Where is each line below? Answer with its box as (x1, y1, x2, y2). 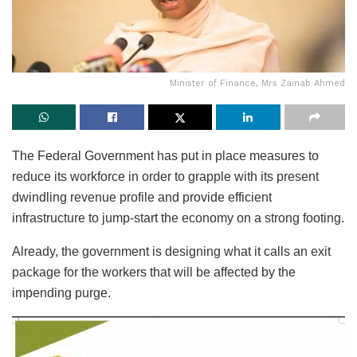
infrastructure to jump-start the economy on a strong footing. (12, 211, 344, 226)
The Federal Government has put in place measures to (12, 149, 319, 163)
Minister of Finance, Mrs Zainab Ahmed (170, 78, 345, 89)
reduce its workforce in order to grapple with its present (12, 170, 319, 184)
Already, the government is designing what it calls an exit (12, 245, 331, 259)
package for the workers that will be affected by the (12, 265, 296, 280)
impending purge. (12, 286, 111, 300)
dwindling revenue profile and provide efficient (12, 190, 272, 205)
